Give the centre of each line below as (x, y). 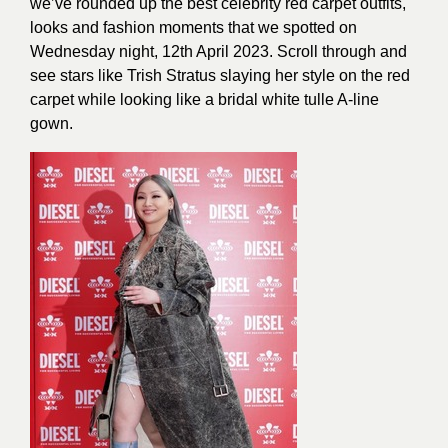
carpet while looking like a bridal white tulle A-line (204, 99)
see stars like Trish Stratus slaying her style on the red (220, 75)
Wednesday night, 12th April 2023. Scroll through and (218, 51)
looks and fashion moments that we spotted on (193, 27)
